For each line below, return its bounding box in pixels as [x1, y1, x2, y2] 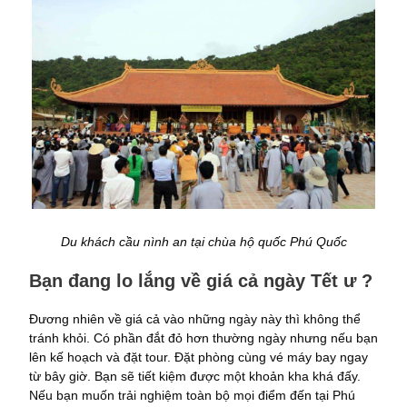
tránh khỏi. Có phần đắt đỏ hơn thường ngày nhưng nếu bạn [29, 330, 378, 345]
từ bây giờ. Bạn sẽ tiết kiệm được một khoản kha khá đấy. [29, 368, 361, 383]
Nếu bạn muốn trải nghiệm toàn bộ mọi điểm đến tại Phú [29, 387, 355, 402]
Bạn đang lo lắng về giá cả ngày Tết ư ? [29, 270, 372, 291]
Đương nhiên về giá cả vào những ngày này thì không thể [29, 311, 361, 326]
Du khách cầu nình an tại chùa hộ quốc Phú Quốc [60, 233, 347, 249]
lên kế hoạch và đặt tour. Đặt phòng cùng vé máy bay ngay [29, 349, 368, 364]
